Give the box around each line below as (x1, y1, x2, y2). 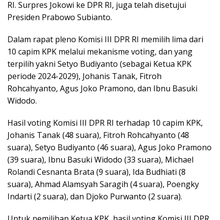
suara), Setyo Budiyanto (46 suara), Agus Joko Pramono (7, 141, 212, 153)
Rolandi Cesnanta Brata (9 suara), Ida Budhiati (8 (7, 166, 186, 177)
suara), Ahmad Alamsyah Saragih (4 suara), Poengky (7, 178, 199, 190)
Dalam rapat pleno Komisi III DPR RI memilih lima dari (7, 33, 203, 45)
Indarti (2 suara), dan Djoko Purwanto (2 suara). (7, 191, 182, 202)
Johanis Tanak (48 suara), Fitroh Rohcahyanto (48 (7, 129, 189, 140)
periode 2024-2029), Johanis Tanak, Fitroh (7, 70, 162, 82)
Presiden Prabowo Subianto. (7, 11, 112, 23)
